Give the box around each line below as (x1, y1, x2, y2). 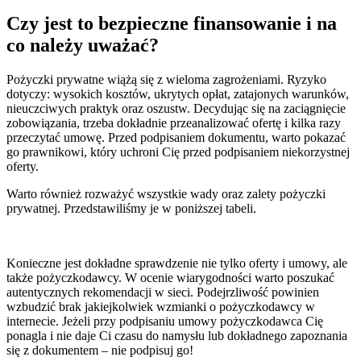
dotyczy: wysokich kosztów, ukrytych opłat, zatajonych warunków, (6, 87, 349, 102)
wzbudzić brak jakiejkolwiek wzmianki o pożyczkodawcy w (6, 300, 315, 314)
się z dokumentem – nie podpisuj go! (6, 343, 193, 358)
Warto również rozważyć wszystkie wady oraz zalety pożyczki (6, 187, 326, 201)
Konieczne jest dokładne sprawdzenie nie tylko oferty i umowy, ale (6, 256, 347, 271)
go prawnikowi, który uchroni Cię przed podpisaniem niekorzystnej (6, 145, 350, 160)
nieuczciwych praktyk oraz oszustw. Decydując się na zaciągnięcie (6, 102, 346, 116)
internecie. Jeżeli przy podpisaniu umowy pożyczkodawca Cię (6, 314, 323, 329)
